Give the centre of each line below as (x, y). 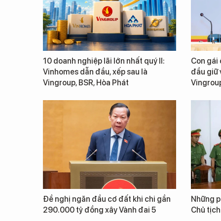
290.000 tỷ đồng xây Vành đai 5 (99, 210)
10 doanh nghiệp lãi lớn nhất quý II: (104, 61)
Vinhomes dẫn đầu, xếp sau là (95, 72)
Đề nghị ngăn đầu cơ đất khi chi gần (107, 199)
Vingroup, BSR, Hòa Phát (86, 83)
